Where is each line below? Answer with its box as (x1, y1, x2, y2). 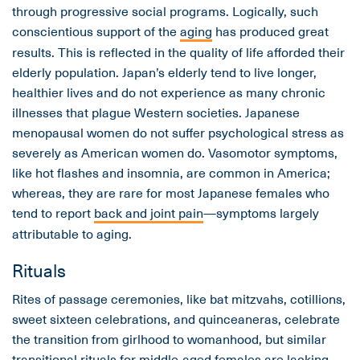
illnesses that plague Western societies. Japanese (12, 102, 300, 122)
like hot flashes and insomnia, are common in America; (12, 162, 330, 182)
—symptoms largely (203, 202, 319, 223)
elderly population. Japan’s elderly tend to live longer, (12, 62, 317, 82)
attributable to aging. (12, 223, 132, 243)
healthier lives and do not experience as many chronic (12, 82, 325, 102)
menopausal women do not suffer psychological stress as (12, 122, 344, 142)
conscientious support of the (12, 21, 180, 41)
